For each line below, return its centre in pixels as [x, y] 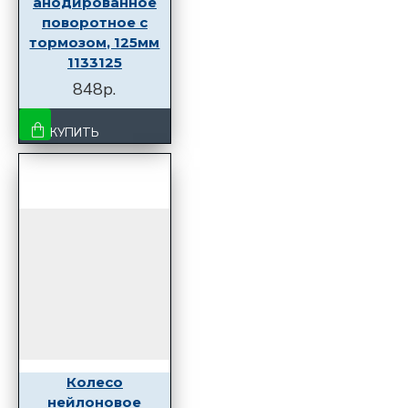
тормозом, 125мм [95, 42]
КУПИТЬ [75, 133]
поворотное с [94, 22]
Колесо [94, 382]
